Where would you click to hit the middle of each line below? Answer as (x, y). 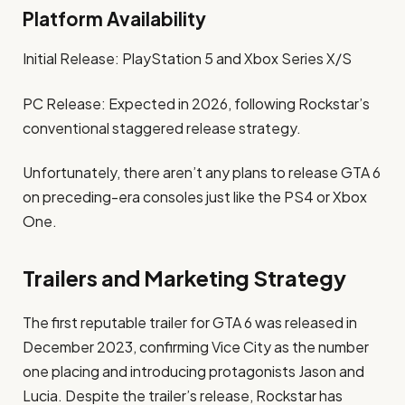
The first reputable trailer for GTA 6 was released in (190, 322)
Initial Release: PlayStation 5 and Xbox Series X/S (187, 59)
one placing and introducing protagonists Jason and (193, 371)
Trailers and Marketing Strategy (184, 278)
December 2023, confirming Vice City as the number (196, 347)
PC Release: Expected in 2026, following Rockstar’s (196, 103)
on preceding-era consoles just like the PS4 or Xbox (195, 196)
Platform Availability (114, 19)
